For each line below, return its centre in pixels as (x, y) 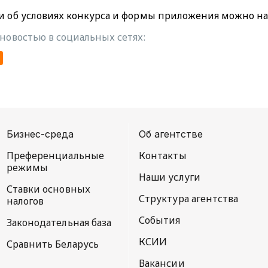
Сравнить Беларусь (53, 244)
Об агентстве (171, 134)
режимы (27, 167)
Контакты (162, 155)
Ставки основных (48, 189)
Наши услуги (169, 177)
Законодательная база (59, 222)
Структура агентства (188, 198)
